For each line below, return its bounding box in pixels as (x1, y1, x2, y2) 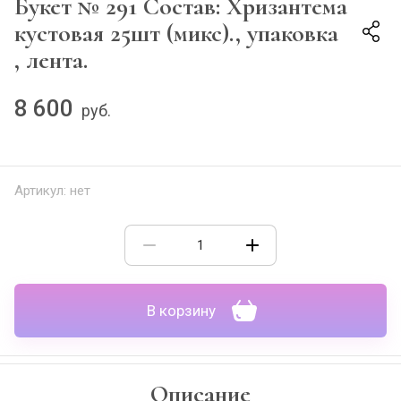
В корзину (147, 302, 216, 320)
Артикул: (14, 183, 66, 199)
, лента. (14, 45, 88, 75)
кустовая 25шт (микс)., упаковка (14, 18, 338, 48)
